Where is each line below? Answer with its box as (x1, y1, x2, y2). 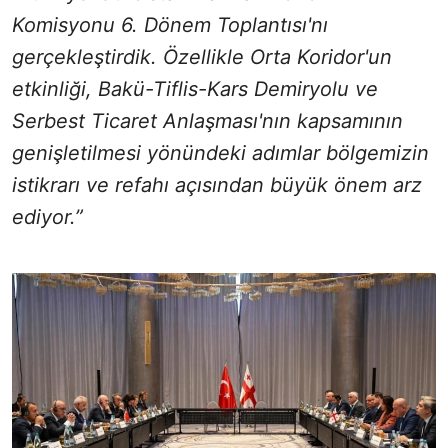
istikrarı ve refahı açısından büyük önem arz (12, 173, 422, 198)
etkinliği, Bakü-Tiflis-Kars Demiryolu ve (12, 77, 378, 102)
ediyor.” (12, 205, 83, 230)
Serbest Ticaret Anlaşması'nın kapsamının (12, 109, 403, 134)
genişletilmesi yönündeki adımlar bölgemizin (12, 141, 429, 166)
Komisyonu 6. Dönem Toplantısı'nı (12, 13, 328, 38)
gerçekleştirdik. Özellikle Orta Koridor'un (12, 45, 392, 70)
